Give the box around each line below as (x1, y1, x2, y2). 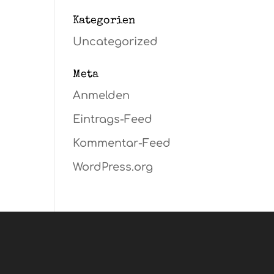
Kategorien (73, 15, 136, 26)
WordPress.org (73, 161, 154, 173)
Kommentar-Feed (73, 137, 171, 149)
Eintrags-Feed (73, 113, 153, 125)
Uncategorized (73, 35, 158, 48)
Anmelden (73, 89, 130, 102)
